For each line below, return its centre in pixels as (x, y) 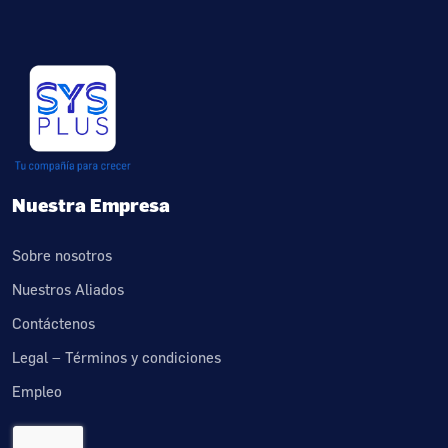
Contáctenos (53, 323)
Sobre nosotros (62, 255)
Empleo (37, 391)
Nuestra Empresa (91, 204)
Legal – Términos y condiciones (116, 357)
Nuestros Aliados (68, 289)
